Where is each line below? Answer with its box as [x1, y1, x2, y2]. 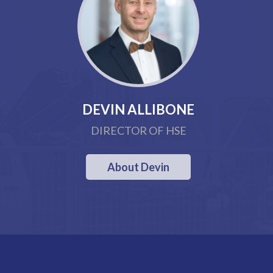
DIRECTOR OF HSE [90, 124, 186, 137]
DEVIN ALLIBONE [82, 101, 195, 118]
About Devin [107, 160, 170, 174]
